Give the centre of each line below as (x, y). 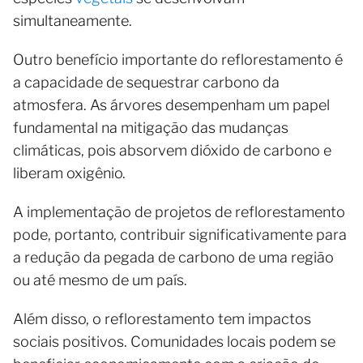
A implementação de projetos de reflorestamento (179, 211)
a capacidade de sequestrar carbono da (146, 82)
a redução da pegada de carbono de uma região (173, 257)
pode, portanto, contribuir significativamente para (180, 234)
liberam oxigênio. (71, 173)
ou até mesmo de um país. (100, 280)
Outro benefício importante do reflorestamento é (178, 59)
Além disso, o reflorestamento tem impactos (162, 318)
